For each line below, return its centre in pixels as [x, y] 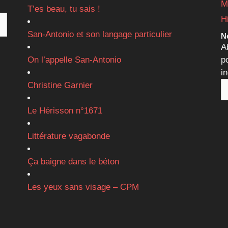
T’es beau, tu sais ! [64, 9]
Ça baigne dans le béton [73, 161]
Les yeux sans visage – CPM [83, 187]
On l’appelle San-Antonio [74, 60]
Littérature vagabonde [68, 136]
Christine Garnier [60, 85]
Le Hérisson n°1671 [65, 110]
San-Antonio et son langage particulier [99, 34]
